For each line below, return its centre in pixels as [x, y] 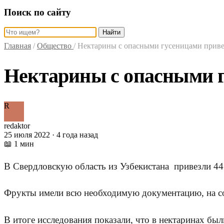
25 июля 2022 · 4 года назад [51, 135]
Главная [17, 46]
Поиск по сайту [37, 12]
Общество [55, 46]
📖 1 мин [19, 144]
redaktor [17, 126]
